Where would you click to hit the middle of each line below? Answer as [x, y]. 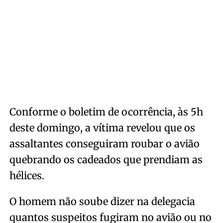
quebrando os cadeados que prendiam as [106, 160]
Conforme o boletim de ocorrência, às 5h [106, 112]
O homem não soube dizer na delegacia [102, 201]
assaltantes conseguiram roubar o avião [104, 144]
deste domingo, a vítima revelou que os [102, 128]
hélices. [27, 175]
